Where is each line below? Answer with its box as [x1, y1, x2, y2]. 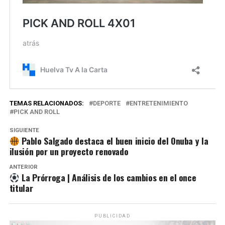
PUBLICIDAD [94, 213, 131, 218]
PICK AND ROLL [13, 107, 60, 116]
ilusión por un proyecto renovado [9, 144, 129, 158]
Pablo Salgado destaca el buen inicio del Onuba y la [19, 134, 208, 147]
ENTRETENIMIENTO [129, 99, 188, 107]
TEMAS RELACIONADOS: [9, 99, 84, 107]
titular [9, 181, 33, 194]
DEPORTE [92, 99, 121, 107]
